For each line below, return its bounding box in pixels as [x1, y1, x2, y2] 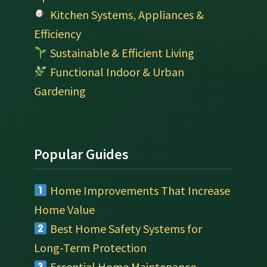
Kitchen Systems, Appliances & [49, 7, 204, 22]
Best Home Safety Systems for [49, 221, 202, 236]
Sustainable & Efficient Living [49, 45, 194, 60]
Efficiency [33, 26, 81, 41]
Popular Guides [33, 144, 129, 163]
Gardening [33, 83, 86, 98]
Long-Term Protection [33, 240, 147, 255]
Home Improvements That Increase [49, 182, 230, 198]
